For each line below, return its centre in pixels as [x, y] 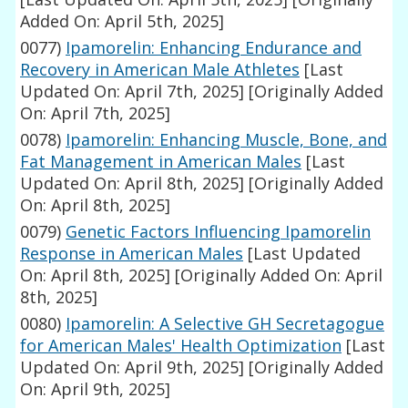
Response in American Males [132, 254]
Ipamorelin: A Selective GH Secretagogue [225, 324]
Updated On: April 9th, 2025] [133, 367]
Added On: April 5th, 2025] [122, 21]
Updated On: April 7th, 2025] [133, 92]
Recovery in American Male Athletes [160, 70]
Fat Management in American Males [161, 162]
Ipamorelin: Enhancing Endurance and [214, 48]
